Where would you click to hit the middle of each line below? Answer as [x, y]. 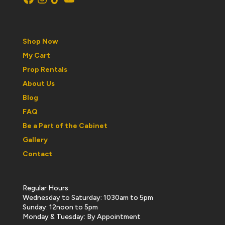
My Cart [36, 55]
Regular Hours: [46, 188]
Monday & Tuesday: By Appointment [81, 217]
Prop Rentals [45, 69]
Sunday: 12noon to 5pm [60, 207]
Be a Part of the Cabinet [65, 126]
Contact [37, 154]
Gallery [35, 140]
